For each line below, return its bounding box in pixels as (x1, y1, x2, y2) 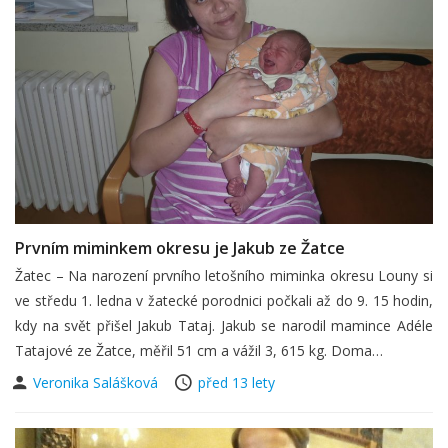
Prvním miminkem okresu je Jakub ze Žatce (15, 236, 345, 259)
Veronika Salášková (33, 372, 162, 392)
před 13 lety (198, 372, 275, 392)
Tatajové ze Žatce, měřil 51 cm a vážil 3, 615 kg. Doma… (15, 340, 383, 360)
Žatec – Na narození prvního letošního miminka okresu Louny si (15, 265, 433, 285)
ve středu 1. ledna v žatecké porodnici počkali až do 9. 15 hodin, (15, 290, 433, 310)
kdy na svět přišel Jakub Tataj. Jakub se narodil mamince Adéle (15, 315, 433, 335)
